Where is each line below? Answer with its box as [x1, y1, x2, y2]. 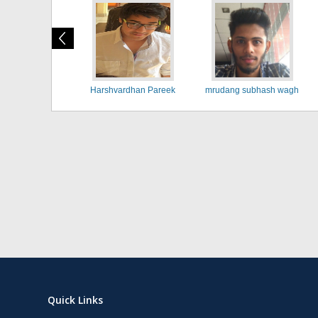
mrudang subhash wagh [205, 85, 299, 95]
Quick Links [48, 293, 104, 307]
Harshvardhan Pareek [90, 85, 175, 95]
